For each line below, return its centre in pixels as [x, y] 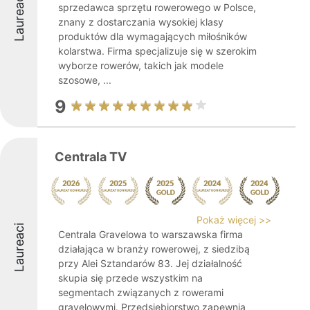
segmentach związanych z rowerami [141, 292]
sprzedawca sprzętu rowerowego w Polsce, [157, 7]
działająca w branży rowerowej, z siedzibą [154, 249]
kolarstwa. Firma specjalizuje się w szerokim [157, 51]
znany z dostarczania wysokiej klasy [141, 22]
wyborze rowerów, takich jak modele [141, 65]
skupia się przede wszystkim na [130, 278]
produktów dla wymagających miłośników [153, 36]
